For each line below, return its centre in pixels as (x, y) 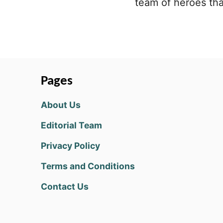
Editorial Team (71, 125)
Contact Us (65, 186)
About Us (61, 105)
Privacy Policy (70, 146)
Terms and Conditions (88, 166)
